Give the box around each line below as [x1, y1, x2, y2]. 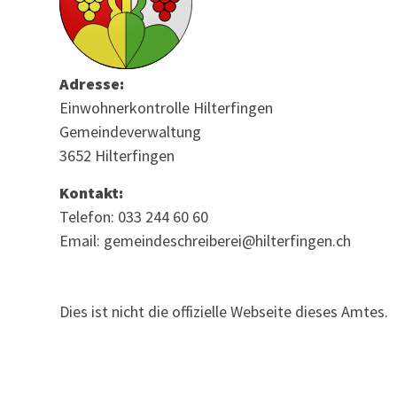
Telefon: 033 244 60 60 [59, 206, 209, 227]
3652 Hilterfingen [59, 145, 175, 167]
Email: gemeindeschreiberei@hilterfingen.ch [59, 230, 352, 251]
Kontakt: [59, 182, 124, 203]
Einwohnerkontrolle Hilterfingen [59, 97, 274, 119]
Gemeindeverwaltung [59, 121, 202, 143]
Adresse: [59, 74, 125, 95]
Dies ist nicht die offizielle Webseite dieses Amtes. [59, 300, 389, 322]
